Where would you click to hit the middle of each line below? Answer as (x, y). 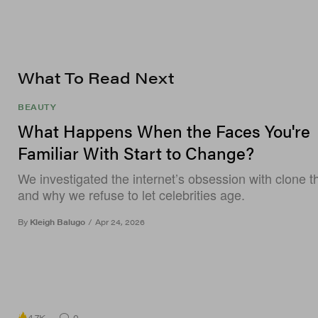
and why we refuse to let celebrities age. (131, 195)
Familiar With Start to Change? (136, 153)
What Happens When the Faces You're (164, 131)
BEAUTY (37, 107)
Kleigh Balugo (57, 222)
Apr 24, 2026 (120, 222)
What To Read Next (96, 77)
